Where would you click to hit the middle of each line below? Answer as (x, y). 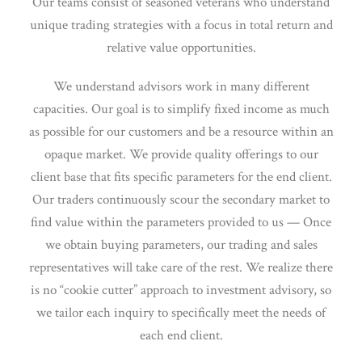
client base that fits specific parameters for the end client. (181, 177)
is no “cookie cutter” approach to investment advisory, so (181, 290)
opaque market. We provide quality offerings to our (181, 154)
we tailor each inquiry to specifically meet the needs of (181, 313)
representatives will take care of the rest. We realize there (181, 267)
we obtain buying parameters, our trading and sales (181, 245)
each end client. (181, 335)
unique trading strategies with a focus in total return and (181, 25)
